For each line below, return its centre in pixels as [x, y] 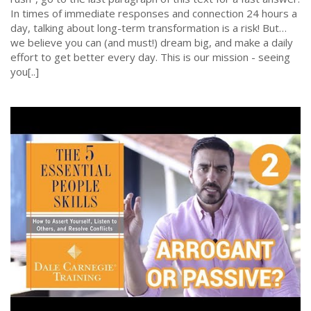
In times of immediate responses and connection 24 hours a [154, 13]
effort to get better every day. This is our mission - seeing [150, 57]
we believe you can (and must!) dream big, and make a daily [152, 42]
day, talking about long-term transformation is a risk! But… [149, 27]
